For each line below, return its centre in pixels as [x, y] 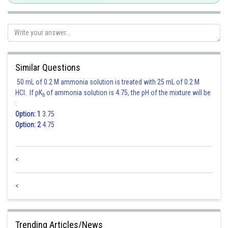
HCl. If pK [29, 93]
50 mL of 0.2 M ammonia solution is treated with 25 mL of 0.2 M [107, 82]
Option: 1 [28, 114]
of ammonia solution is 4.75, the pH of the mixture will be [128, 93]
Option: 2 [28, 125]
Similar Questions [48, 67]
